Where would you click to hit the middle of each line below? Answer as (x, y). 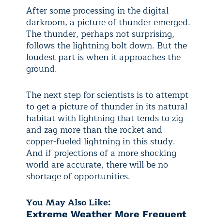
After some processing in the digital (97, 10)
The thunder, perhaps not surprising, (100, 34)
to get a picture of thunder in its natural (107, 106)
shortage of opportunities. (78, 176)
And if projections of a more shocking (101, 153)
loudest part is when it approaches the (103, 57)
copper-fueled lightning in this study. (101, 141)
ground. (42, 69)
